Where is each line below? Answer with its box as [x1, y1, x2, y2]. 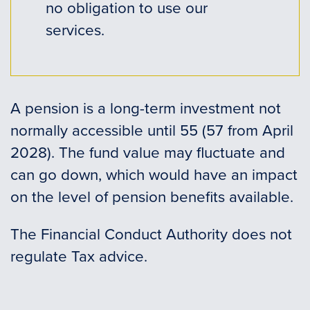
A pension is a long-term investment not [10, 96, 281, 118]
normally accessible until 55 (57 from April [10, 118, 293, 140]
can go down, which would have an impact [10, 163, 298, 185]
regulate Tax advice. [10, 244, 147, 266]
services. [45, 18, 104, 40]
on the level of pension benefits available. [10, 185, 293, 207]
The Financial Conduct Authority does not [10, 222, 292, 244]
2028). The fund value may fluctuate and [10, 140, 285, 163]
